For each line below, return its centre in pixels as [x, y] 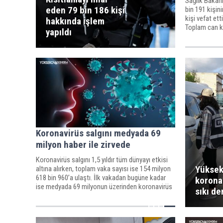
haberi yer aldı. [56, 195]
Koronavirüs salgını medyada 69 [98, 133]
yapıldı [59, 32]
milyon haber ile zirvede [83, 144]
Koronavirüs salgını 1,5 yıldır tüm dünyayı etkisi [102, 160]
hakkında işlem [75, 21]
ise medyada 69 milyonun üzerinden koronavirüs [104, 186]
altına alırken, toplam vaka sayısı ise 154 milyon [103, 168]
